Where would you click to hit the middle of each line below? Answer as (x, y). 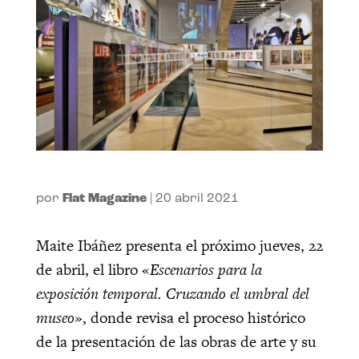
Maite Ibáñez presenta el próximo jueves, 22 (179, 246)
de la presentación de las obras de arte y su (176, 342)
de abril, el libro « (93, 270)
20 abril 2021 (197, 199)
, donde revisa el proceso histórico (194, 318)
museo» (59, 318)
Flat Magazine (104, 199)
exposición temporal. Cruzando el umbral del (172, 294)
